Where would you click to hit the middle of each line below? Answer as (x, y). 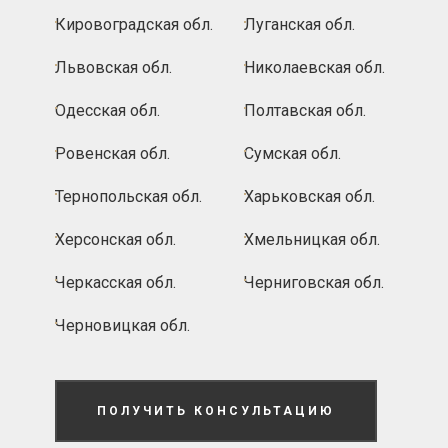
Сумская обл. (292, 153)
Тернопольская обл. (128, 196)
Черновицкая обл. (122, 325)
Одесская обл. (107, 110)
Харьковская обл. (309, 196)
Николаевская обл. (314, 67)
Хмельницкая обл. (312, 239)
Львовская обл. (113, 67)
